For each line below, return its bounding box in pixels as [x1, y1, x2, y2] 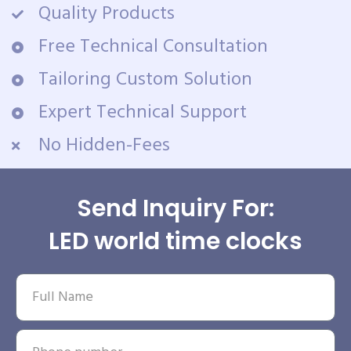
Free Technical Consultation [38, 32, 268, 62]
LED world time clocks [48, 225, 303, 258]
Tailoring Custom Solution [38, 65, 252, 95]
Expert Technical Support [38, 98, 247, 128]
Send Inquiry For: [77, 192, 274, 225]
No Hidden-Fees [38, 131, 170, 161]
